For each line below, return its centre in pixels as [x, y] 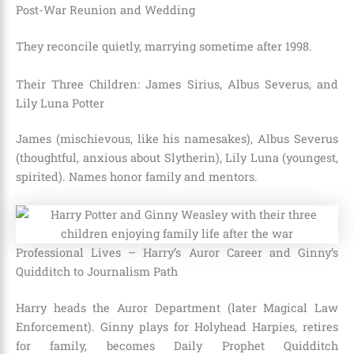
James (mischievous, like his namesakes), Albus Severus [177, 139]
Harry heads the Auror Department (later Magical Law [177, 307]
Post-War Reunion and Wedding [105, 10]
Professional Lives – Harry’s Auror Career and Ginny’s [177, 252]
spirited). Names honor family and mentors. [137, 177]
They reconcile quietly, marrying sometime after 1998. [164, 47]
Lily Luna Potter [60, 103]
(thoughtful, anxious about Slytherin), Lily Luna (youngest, [177, 158]
